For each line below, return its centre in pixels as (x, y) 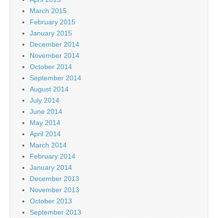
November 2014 (54, 55)
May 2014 (45, 122)
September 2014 (55, 78)
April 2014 (45, 134)
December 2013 (54, 178)
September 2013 (55, 212)
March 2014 (48, 145)
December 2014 (54, 44)
